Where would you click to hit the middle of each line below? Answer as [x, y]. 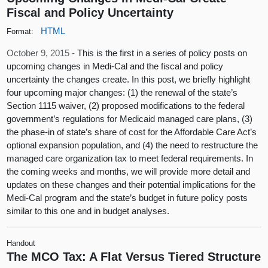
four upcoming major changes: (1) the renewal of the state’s [122, 92]
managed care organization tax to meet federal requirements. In [130, 158]
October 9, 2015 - [42, 53]
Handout [21, 243]
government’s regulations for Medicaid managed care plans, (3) [130, 118]
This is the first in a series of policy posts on [162, 53]
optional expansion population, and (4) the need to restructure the [133, 145]
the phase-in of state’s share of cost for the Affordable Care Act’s [132, 132]
